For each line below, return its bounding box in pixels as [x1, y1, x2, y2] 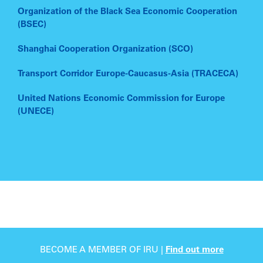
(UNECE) [18, 107, 54, 117]
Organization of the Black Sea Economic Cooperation [18, 8, 237, 17]
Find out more [165, 246, 224, 255]
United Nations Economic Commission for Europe [18, 95, 225, 104]
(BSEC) [18, 21, 46, 30]
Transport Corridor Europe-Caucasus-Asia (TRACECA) [18, 70, 238, 79]
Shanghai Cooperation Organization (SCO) [18, 45, 193, 55]
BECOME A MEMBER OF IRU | [39, 246, 166, 255]
